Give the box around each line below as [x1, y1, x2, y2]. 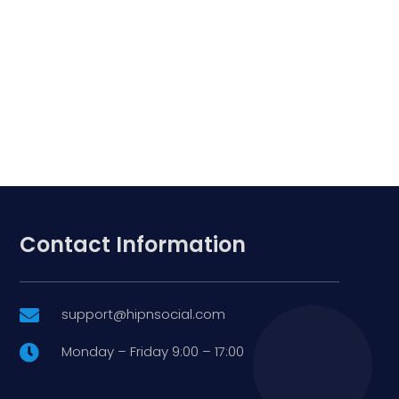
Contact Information [19, 229, 246, 259]
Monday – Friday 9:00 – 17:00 [61, 341, 245, 361]
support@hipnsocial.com [61, 304, 226, 323]
